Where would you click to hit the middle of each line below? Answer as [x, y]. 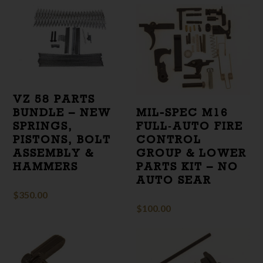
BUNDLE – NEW [62, 112]
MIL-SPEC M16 [183, 112]
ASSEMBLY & [54, 153]
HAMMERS [46, 166]
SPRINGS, [43, 126]
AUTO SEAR [174, 180]
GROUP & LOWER [192, 153]
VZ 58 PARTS [54, 99]
